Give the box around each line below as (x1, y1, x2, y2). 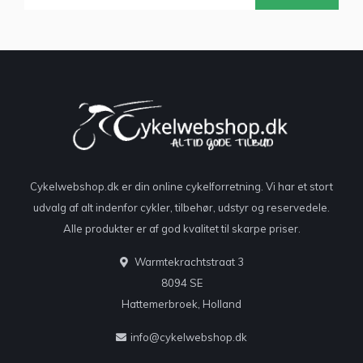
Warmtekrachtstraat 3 (131, 254, 244, 268)
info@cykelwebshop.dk (130, 330, 247, 344)
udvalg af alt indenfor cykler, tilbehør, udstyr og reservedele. (33, 200, 330, 214)
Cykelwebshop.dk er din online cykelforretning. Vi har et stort (30, 179, 333, 193)
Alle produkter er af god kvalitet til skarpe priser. (62, 221, 301, 235)
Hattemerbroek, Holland (122, 297, 241, 310)
